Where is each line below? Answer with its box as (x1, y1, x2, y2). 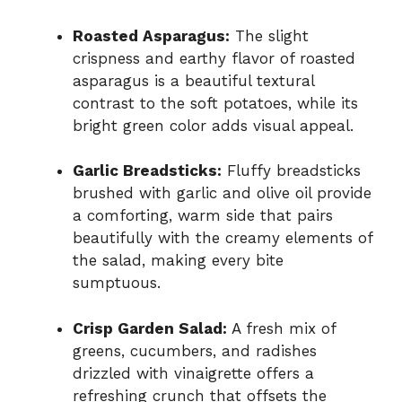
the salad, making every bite (73, 251, 284, 270)
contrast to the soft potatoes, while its (73, 93, 358, 112)
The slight (230, 26, 309, 45)
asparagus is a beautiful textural (73, 71, 314, 90)
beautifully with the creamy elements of (73, 229, 372, 248)
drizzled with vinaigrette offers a (73, 363, 314, 382)
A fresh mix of (227, 319, 336, 337)
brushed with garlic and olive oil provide (73, 184, 371, 203)
